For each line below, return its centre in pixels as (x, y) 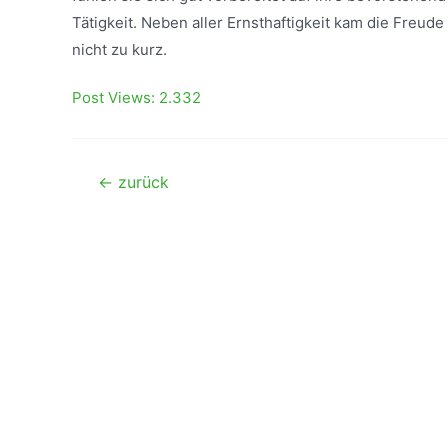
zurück (140, 182)
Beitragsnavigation (137, 181)
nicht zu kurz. (119, 49)
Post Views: (113, 97)
